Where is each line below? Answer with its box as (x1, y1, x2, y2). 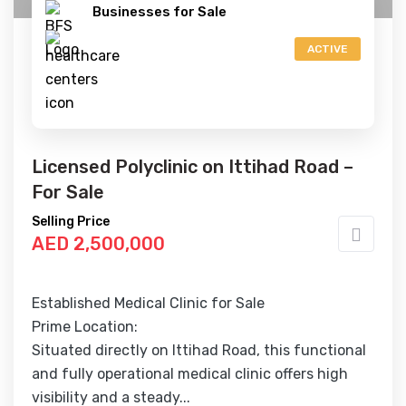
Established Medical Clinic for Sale (32, 295, 268, 312)
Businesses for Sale (92, 4, 227, 20)
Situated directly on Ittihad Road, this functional (32, 342, 366, 359)
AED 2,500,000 (32, 233, 165, 255)
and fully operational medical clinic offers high (32, 365, 348, 382)
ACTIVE (307, 43, 348, 55)
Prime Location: (32, 318, 138, 335)
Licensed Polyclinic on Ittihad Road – (32, 156, 353, 178)
